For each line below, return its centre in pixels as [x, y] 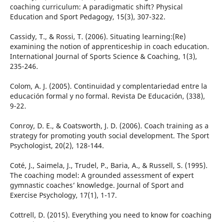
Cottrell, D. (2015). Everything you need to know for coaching [111, 215]
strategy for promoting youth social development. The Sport [109, 136]
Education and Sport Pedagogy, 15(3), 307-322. [87, 17]
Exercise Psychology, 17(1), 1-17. [63, 195]
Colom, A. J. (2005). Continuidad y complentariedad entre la [108, 86]
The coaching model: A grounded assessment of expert [102, 175]
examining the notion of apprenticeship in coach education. [109, 47]
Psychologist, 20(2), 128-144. [57, 146]
